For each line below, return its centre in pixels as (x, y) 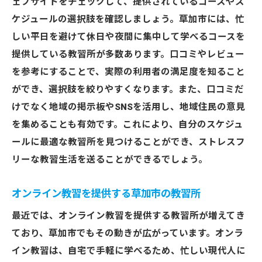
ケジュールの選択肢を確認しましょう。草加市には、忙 (128, 19)
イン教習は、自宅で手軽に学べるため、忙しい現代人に (129, 251)
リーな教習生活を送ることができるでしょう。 (110, 160)
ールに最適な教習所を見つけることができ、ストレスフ (128, 142)
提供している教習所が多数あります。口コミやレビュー (128, 54)
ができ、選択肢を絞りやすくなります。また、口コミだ (128, 89)
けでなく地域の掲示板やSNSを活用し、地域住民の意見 (128, 107)
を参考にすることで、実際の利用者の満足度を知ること (128, 72)
